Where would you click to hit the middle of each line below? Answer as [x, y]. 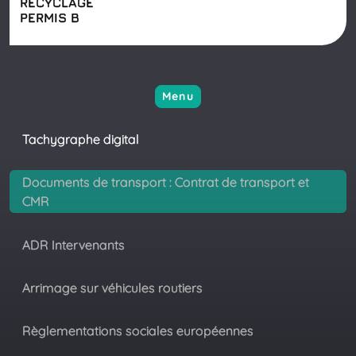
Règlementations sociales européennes [138, 331]
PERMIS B [49, 17]
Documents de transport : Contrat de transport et [166, 182]
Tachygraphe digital [81, 139]
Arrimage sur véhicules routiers [112, 287]
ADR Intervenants [74, 244]
